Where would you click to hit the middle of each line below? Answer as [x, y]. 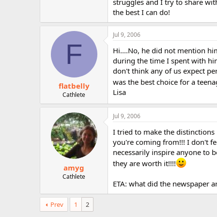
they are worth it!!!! [144, 163]
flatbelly [74, 86]
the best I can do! [141, 12]
